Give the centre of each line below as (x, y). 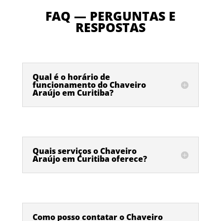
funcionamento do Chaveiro (89, 85)
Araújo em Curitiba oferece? (90, 159)
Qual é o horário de (71, 77)
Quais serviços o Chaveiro (84, 151)
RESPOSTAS (110, 27)
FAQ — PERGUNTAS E (110, 16)
